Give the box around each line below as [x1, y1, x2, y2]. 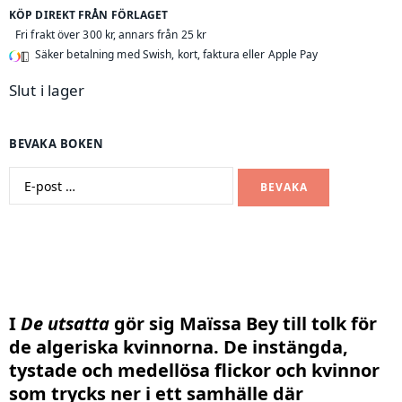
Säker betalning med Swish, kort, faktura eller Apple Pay [34, 46, 319, 62]
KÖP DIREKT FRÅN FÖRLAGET [9, 6, 169, 22]
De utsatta [21, 311, 109, 336]
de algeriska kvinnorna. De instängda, [9, 335, 348, 360]
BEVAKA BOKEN [9, 135, 103, 152]
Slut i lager [9, 79, 85, 100]
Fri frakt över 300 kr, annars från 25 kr [15, 26, 206, 42]
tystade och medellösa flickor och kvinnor [9, 358, 380, 383]
